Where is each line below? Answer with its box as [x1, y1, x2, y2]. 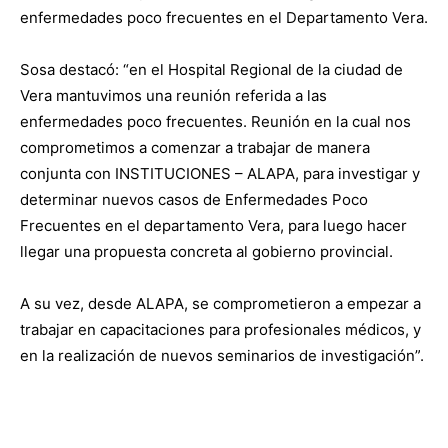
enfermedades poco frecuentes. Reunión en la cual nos [20, 112, 411, 132]
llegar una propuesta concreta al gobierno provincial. [20, 242, 393, 262]
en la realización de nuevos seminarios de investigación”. [20, 346, 424, 366]
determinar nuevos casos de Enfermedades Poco [20, 190, 368, 210]
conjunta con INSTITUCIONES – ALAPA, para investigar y [20, 164, 420, 184]
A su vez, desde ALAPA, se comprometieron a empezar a [20, 294, 421, 314]
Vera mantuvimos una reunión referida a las [20, 86, 327, 106]
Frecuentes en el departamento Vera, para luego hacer [20, 216, 407, 236]
